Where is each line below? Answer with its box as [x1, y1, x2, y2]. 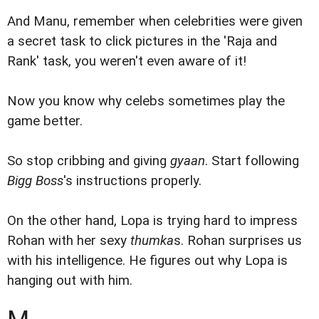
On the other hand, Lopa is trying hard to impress [7, 212, 298, 229]
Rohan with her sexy [7, 232, 130, 249]
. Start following [205, 152, 299, 169]
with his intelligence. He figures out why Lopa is [7, 252, 288, 268]
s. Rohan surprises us [174, 232, 302, 249]
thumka [130, 232, 174, 249]
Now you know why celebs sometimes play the [7, 93, 285, 109]
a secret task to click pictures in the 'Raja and [7, 33, 277, 49]
